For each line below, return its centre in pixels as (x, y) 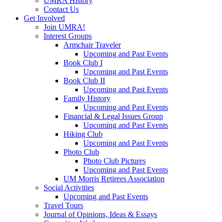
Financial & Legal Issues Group (113, 116)
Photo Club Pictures (114, 161)
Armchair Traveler (92, 45)
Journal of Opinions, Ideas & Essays (100, 215)
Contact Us (61, 9)
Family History (87, 99)
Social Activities (69, 188)
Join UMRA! (64, 27)
